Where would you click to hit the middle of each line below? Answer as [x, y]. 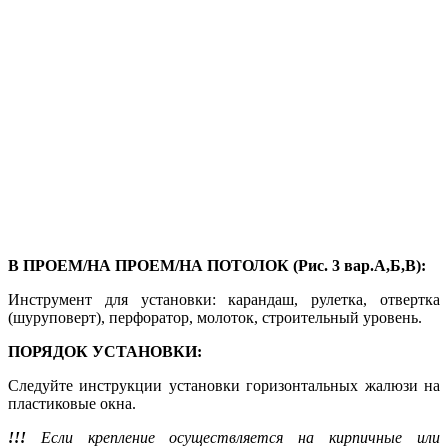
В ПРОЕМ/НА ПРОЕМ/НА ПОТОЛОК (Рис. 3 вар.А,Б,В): [217, 265]
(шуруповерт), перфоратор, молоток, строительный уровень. [215, 317]
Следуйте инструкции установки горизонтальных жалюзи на [224, 385]
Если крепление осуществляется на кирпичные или [233, 437]
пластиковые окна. [72, 403]
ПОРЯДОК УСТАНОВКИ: [105, 351]
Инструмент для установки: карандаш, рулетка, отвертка [224, 299]
